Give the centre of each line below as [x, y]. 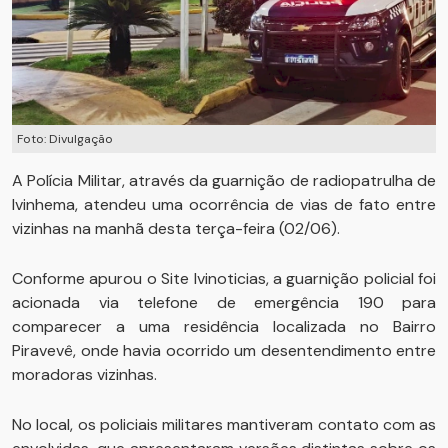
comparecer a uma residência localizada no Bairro [224, 327]
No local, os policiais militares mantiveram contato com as [224, 425]
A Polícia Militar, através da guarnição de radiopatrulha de [224, 181]
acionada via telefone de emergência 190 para [224, 303]
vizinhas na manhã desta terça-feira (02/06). [176, 229]
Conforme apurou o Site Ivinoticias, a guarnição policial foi [224, 279]
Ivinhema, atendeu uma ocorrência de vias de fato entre [224, 205]
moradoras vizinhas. [84, 375]
